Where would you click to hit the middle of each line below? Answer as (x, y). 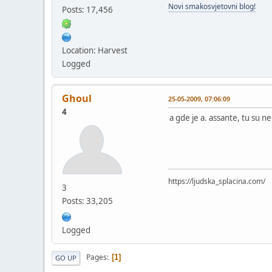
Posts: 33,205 (87, 201)
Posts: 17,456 (87, 9)
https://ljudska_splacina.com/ (217, 181)
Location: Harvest (95, 50)
